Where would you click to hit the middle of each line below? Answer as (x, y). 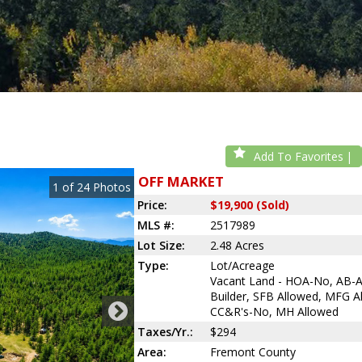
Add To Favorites (298, 156)
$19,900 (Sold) (249, 205)
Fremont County (253, 352)
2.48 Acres (237, 245)
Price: (152, 205)
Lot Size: (161, 245)
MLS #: (156, 225)
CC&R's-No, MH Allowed (274, 311)
